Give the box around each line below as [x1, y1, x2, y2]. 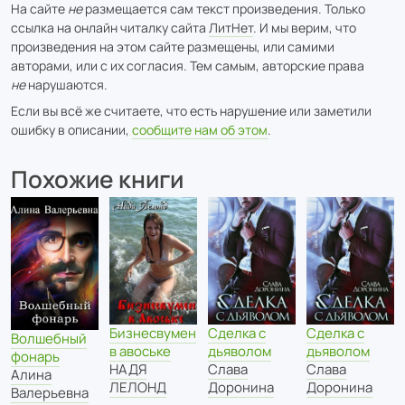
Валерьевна [11, 383, 89, 403]
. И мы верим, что [253, 18, 356, 36]
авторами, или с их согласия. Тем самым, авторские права [11, 56, 364, 74]
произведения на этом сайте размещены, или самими [11, 37, 334, 55]
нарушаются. [25, 75, 108, 93]
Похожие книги [11, 162, 184, 195]
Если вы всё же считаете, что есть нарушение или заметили [11, 101, 372, 119]
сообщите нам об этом [132, 120, 268, 138]
